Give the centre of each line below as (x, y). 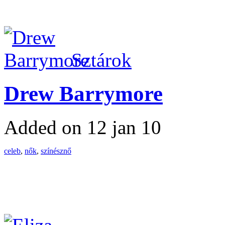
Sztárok (101, 60)
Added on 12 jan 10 (83, 127)
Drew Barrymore (83, 94)
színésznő (56, 151)
